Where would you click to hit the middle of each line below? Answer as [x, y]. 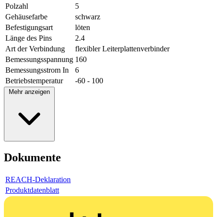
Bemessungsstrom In [37, 70]
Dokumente [32, 158]
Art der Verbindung [35, 49]
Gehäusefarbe [26, 17]
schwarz [88, 17]
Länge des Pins [29, 38]
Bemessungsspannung [39, 60]
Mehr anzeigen [29, 92]
